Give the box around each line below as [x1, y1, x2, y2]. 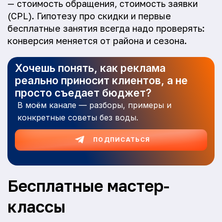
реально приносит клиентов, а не [15, 74, 188, 87]
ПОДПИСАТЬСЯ [93, 136, 151, 144]
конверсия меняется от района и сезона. [7, 35, 187, 46]
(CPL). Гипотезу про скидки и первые [7, 10, 171, 21]
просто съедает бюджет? [15, 87, 152, 99]
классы [7, 197, 65, 217]
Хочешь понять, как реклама [15, 62, 166, 74]
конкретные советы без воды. [17, 112, 138, 122]
